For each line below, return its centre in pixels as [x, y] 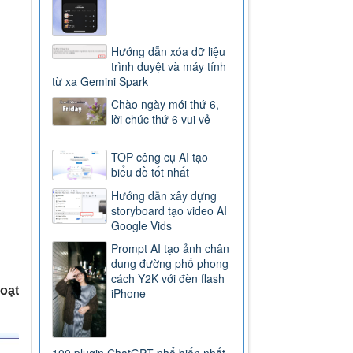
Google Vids [142, 225]
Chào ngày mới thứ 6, [165, 104]
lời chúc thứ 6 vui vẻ [161, 119]
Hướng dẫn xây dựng [164, 195]
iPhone [129, 293]
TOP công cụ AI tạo [160, 156]
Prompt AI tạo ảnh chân [171, 248]
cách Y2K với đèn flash [168, 278]
